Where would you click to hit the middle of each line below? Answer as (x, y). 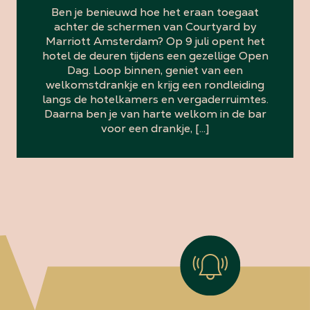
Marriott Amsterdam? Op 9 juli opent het (155, 41)
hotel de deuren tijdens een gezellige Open (155, 55)
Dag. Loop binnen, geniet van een (155, 70)
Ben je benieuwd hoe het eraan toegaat (155, 12)
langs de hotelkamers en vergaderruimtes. (155, 99)
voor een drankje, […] (155, 128)
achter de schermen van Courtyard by (155, 26)
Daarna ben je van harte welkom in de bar (155, 113)
